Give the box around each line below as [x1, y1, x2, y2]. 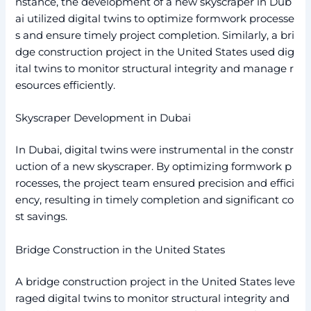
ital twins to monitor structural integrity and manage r [15, 62, 294, 76]
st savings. [15, 210, 68, 224]
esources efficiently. [15, 79, 116, 92]
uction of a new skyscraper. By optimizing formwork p [15, 160, 292, 174]
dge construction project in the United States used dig [15, 46, 295, 59]
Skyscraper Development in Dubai [15, 112, 192, 125]
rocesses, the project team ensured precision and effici [15, 177, 295, 190]
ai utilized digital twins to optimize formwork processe [15, 12, 295, 26]
